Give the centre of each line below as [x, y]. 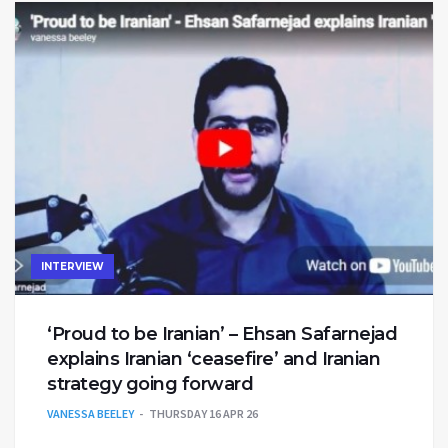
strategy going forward [150, 383]
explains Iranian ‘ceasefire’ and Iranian [213, 358]
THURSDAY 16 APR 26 [203, 413]
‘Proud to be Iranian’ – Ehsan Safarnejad [222, 333]
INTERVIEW [72, 266]
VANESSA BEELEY [90, 413]
